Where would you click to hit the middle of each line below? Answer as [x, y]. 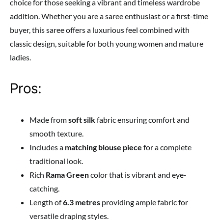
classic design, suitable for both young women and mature [107, 44]
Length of [46, 202]
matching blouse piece [103, 147]
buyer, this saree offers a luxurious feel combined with [100, 30]
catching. [44, 189]
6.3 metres [82, 202]
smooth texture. [56, 134]
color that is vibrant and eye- [138, 175]
